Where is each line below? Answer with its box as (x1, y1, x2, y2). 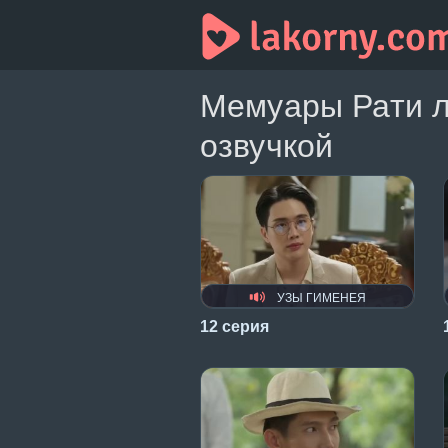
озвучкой (200, 128, 334, 164)
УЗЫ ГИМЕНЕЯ (274, 290, 366, 305)
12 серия (200, 317, 269, 335)
